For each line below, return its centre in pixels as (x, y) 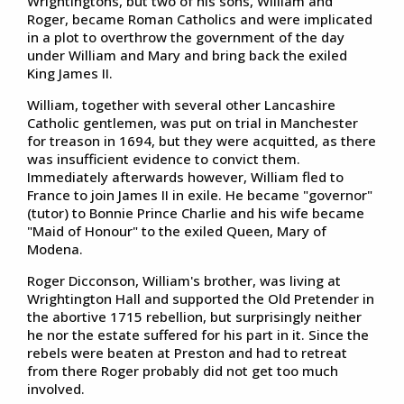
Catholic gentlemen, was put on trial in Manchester (193, 122)
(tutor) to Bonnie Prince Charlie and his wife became (196, 212)
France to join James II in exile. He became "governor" (200, 194)
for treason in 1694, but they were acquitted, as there (202, 140)
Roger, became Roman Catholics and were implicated (200, 18)
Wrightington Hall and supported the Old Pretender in (201, 298)
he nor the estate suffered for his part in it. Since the (198, 334)
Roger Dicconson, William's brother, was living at (184, 280)
